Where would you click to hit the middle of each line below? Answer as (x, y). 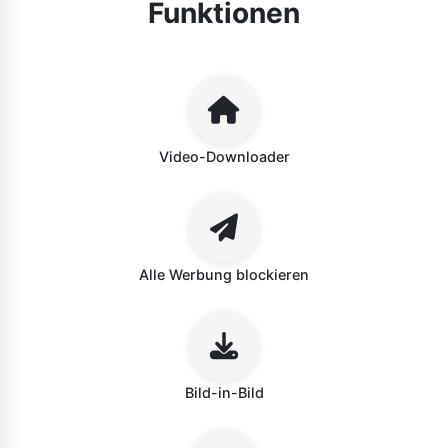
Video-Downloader (224, 156)
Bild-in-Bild (224, 392)
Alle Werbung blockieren (224, 274)
